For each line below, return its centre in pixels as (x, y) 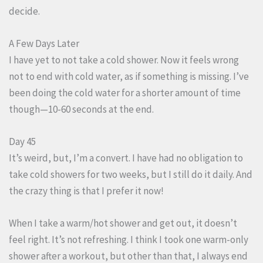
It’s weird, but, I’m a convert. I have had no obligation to (126, 158)
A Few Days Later (44, 43)
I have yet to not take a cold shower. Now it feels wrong (124, 60)
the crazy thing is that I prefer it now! (86, 190)
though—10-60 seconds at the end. (81, 109)
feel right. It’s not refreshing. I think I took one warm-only (129, 240)
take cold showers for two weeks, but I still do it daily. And (131, 174)
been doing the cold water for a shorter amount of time (125, 92)
